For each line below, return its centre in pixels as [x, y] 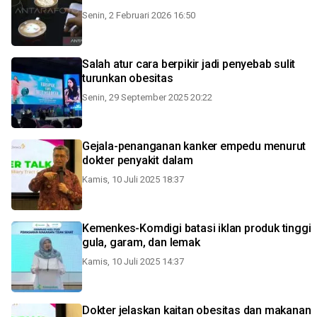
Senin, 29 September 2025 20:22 [147, 97]
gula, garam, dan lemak [141, 242]
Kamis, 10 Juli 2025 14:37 [133, 261]
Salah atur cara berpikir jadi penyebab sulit [189, 64]
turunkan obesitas [128, 78]
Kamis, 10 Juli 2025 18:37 [133, 179]
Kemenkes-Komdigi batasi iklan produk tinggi [197, 228]
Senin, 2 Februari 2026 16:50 [139, 15]
